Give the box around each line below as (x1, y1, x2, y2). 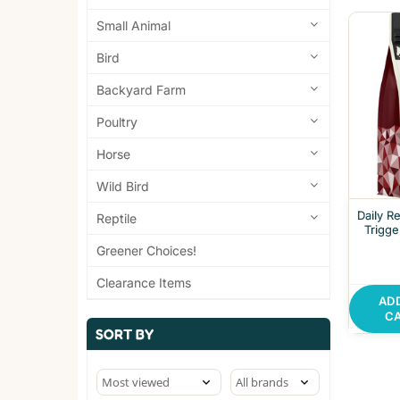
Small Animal (96, 18, 171, 34)
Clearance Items (96, 275, 191, 291)
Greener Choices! (96, 243, 196, 259)
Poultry (96, 114, 137, 130)
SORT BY (96, 325, 154, 344)
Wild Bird (96, 179, 149, 195)
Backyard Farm (96, 82, 186, 98)
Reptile (96, 211, 137, 227)
